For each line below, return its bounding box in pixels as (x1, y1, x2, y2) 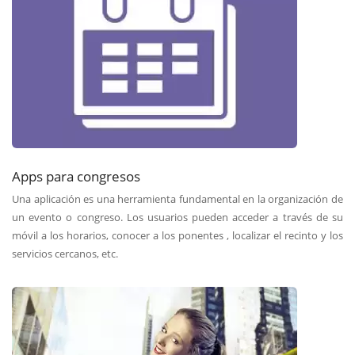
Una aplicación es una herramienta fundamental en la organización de (12, 191, 343, 206)
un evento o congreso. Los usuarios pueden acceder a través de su (12, 209, 343, 224)
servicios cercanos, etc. (12, 246, 118, 261)
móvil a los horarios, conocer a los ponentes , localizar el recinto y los (12, 227, 343, 242)
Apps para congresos (12, 166, 140, 185)
